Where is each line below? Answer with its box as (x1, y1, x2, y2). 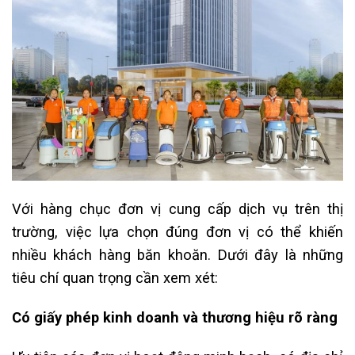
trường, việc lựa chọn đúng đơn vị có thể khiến (12, 223, 343, 241)
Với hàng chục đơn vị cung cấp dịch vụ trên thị (12, 200, 343, 218)
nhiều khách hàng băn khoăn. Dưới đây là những (12, 246, 343, 264)
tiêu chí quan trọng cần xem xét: (12, 269, 218, 287)
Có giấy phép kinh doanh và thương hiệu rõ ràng (12, 308, 338, 326)
